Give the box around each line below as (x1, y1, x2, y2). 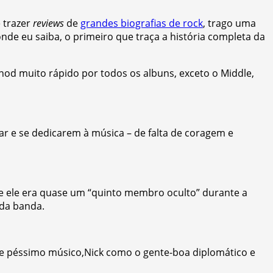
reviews (33, 16, 64, 30)
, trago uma (203, 16, 256, 30)
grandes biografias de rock (80, 16, 203, 30)
